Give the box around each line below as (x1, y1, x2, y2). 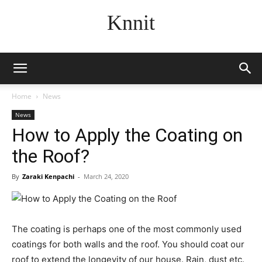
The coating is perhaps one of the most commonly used (12, 223, 242, 235)
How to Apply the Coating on (12, 124, 243, 146)
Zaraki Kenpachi (22, 172, 74, 181)
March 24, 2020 (84, 172, 129, 181)
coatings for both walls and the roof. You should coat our (12, 239, 244, 250)
